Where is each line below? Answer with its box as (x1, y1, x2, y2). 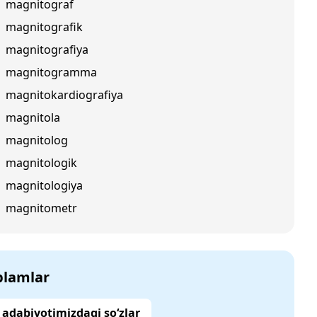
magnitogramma (6, 64, 97, 80)
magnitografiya (6, 42, 88, 57)
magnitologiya (6, 178, 83, 193)
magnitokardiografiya (6, 87, 123, 103)
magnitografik (6, 19, 83, 35)
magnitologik (6, 155, 77, 171)
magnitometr (6, 200, 77, 216)
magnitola (6, 110, 60, 125)
